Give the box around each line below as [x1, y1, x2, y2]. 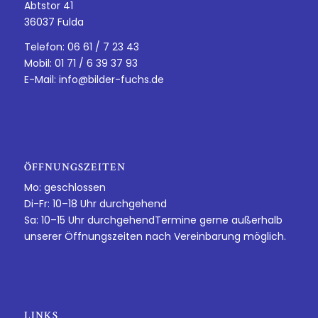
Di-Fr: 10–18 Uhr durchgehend [23, 197, 167, 212]
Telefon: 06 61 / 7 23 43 [23, 40, 139, 55]
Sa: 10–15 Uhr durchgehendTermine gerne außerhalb [23, 213, 283, 228]
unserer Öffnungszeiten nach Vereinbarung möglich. [23, 229, 286, 244]
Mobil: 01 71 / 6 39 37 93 [23, 56, 138, 71]
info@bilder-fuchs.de [58, 72, 164, 87]
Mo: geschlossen [23, 180, 106, 195]
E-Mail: [23, 72, 59, 87]
